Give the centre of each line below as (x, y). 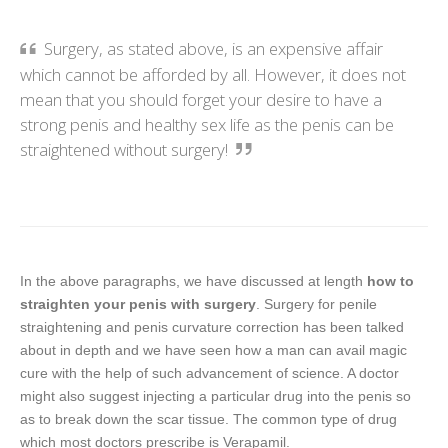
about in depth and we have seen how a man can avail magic (213, 350)
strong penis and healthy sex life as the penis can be (207, 125)
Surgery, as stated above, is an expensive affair (214, 49)
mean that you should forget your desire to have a (201, 100)
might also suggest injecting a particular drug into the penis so (215, 396)
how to (390, 281)
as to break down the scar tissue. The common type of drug (208, 419)
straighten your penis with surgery (138, 304)
